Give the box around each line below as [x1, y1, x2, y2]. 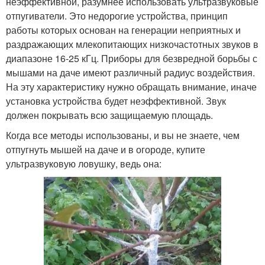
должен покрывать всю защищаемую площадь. [6, 108, 213, 122]
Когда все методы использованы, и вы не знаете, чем [6, 128, 240, 142]
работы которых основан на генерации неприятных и [6, 22, 241, 37]
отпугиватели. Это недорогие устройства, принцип [6, 8, 228, 22]
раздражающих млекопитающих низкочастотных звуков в [6, 37, 258, 51]
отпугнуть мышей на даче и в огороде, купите [6, 142, 205, 156]
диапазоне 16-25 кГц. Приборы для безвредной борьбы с [6, 51, 257, 65]
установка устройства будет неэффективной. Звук [6, 93, 226, 108]
